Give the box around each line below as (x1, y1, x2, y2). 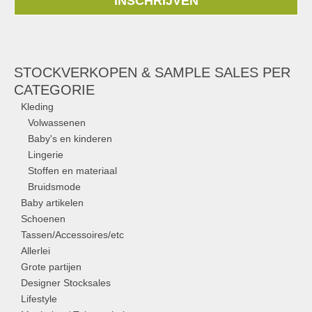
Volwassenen (28, 117, 86, 128)
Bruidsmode (28, 181, 81, 192)
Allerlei (21, 245, 50, 256)
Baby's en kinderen (28, 133, 112, 144)
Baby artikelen (21, 197, 84, 208)
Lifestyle (21, 293, 57, 304)
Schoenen (21, 213, 65, 224)
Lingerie (28, 149, 63, 160)
